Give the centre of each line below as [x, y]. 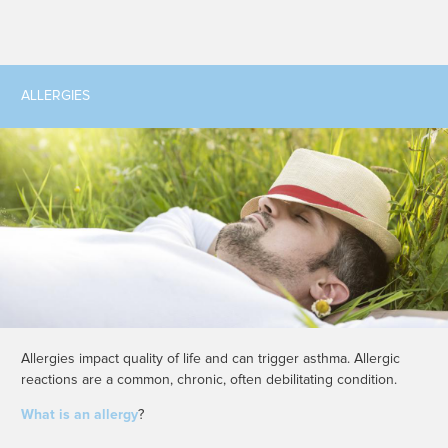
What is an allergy [79, 415]
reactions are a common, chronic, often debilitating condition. [209, 380]
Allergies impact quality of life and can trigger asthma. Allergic [210, 359]
